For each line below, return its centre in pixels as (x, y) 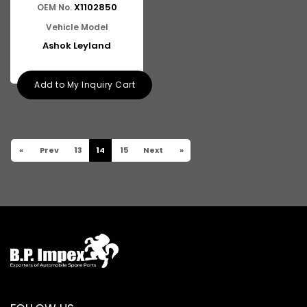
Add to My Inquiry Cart (85, 85)
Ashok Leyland (77, 46)
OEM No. (54, 7)
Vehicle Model (77, 27)
